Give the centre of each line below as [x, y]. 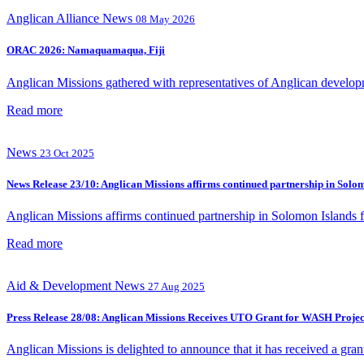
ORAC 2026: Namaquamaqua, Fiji [86, 50]
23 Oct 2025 [67, 153]
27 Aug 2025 [176, 286]
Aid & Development [59, 285]
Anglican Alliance [53, 19]
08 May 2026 [165, 19]
